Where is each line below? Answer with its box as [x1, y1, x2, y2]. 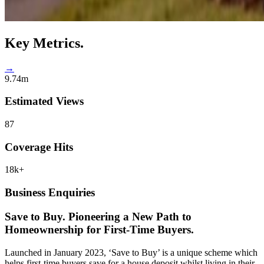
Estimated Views [5, 95, 84, 108]
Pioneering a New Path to [65, 210, 192, 223]
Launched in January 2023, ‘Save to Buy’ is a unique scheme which [5, 247, 258, 258]
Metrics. [33, 35, 84, 51]
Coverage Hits [5, 140, 73, 153]
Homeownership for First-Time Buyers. [5, 223, 194, 236]
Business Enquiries [5, 186, 95, 199]
